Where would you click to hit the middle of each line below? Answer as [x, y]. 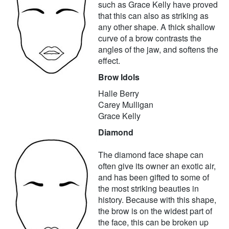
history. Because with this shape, [157, 200]
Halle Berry [119, 94]
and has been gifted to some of [154, 177]
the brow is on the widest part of [155, 211]
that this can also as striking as [153, 16]
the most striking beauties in [148, 189]
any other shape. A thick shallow [157, 27]
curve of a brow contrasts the [150, 38]
